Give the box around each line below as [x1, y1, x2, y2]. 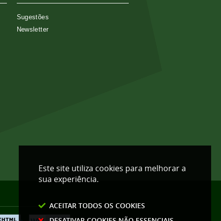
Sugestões [16, 13, 49, 21]
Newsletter [16, 25, 49, 33]
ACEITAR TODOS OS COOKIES [49, 201, 145, 210]
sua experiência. [38, 174, 99, 184]
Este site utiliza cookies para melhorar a [38, 163, 186, 174]
